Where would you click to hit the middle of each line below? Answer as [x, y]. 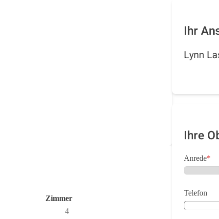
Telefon [196, 193]
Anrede [195, 158]
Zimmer [59, 198]
